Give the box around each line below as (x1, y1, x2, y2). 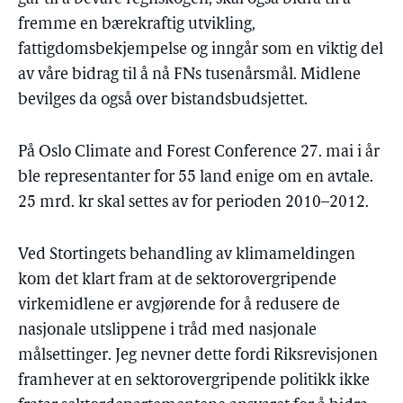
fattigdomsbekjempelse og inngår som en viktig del (18, 41, 383, 58)
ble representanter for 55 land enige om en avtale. (18, 169, 373, 186)
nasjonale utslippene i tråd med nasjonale (18, 322, 317, 339)
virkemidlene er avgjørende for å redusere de (18, 297, 340, 314)
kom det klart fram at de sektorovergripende (18, 272, 336, 289)
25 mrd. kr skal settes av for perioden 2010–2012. (18, 194, 369, 211)
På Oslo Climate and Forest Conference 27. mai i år (18, 144, 380, 161)
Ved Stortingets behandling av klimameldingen (18, 246, 355, 264)
